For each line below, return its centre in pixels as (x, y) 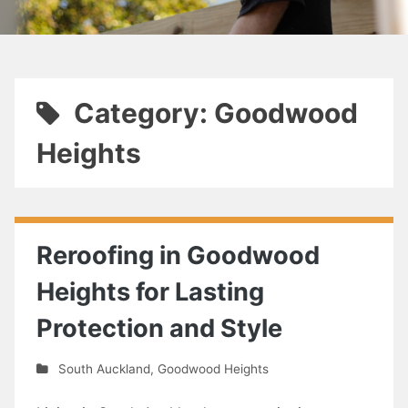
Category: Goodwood (215, 113)
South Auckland (104, 368)
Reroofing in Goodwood (178, 255)
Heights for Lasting (150, 292)
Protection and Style (159, 328)
